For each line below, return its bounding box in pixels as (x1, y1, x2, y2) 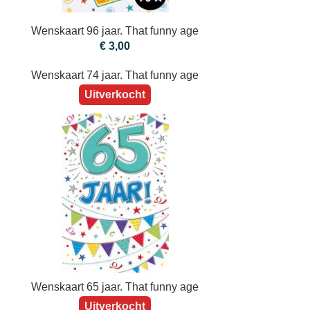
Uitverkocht (84, 248, 145, 260)
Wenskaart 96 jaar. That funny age (31, 25, 199, 37)
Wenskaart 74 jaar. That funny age (31, 228, 199, 241)
